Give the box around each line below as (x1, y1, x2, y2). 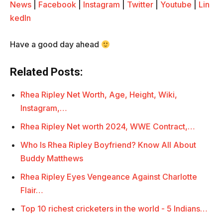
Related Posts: (10, 66, 83, 79)
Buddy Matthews (20, 153, 83, 164)
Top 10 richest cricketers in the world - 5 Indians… (20, 204, 208, 214)
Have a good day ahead (10, 39, 101, 50)
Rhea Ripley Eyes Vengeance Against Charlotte (20, 172, 197, 182)
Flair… (20, 185, 43, 196)
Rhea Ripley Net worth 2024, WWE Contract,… (20, 121, 195, 132)
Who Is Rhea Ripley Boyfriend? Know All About (20, 140, 196, 150)
